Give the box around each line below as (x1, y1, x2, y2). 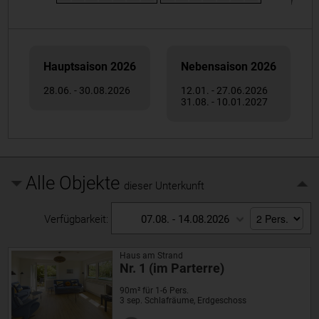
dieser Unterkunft (124, 179, 205, 193)
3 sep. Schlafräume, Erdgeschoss (119, 296, 246, 306)
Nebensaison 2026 (181, 59, 277, 73)
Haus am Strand (119, 251, 185, 261)
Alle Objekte (26, 172, 125, 194)
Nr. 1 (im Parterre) (119, 261, 224, 276)
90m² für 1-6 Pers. (119, 286, 189, 296)
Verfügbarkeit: (44, 212, 109, 226)
